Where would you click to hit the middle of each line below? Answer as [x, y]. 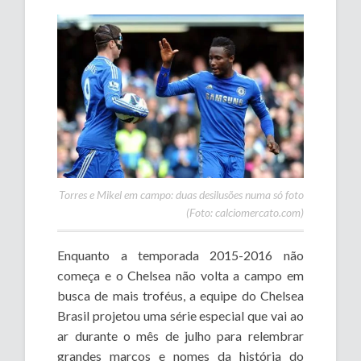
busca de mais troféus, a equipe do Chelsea [180, 296]
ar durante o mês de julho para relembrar [180, 336]
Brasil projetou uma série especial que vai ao [180, 316]
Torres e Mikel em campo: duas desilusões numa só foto [181, 195]
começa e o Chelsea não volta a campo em [180, 276]
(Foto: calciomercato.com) [245, 213]
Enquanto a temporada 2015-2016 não [180, 255]
